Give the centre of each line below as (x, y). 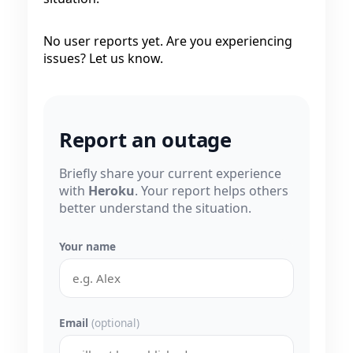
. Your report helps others (212, 191)
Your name (87, 247)
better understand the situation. (155, 208)
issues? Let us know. (103, 58)
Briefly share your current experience (170, 174)
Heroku (111, 191)
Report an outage (145, 140)
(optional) (115, 323)
